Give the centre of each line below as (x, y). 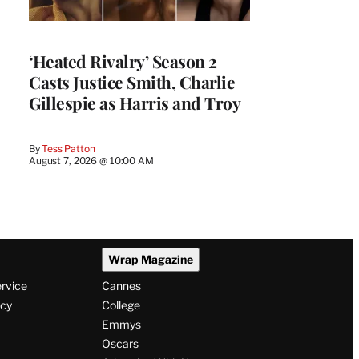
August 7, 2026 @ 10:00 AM (91, 160)
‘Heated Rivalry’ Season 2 (123, 61)
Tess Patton (69, 148)
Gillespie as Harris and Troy (135, 102)
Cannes (121, 286)
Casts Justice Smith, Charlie (132, 81)
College (121, 305)
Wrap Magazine (150, 260)
